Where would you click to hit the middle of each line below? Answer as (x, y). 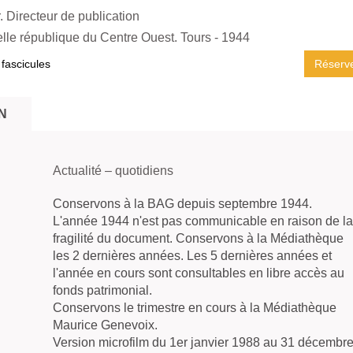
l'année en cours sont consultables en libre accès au (199, 273)
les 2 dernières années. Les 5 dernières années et (192, 256)
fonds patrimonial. (102, 290)
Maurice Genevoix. (105, 325)
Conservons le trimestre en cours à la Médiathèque (195, 308)
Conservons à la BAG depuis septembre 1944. (182, 204)
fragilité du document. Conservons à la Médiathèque (198, 238)
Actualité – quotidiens (113, 171)
